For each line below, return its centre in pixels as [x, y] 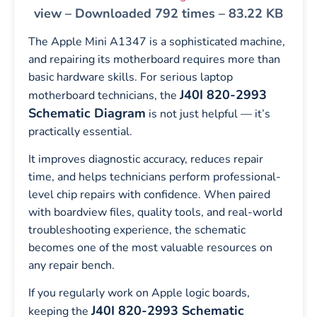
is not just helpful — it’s [208, 114]
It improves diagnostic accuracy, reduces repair [146, 159]
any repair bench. [71, 265]
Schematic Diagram [87, 113]
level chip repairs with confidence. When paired [149, 194]
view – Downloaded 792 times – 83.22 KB [158, 14]
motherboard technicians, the [104, 95]
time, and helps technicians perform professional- [155, 177]
